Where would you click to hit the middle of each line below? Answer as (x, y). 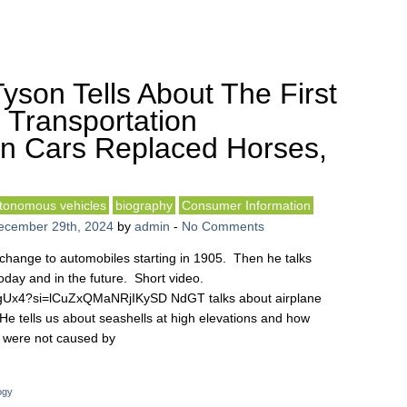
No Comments (223, 226)
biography (144, 205)
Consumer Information (246, 205)
